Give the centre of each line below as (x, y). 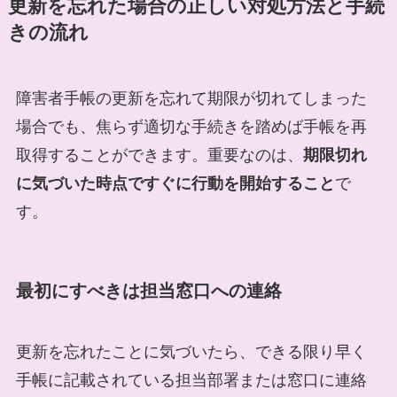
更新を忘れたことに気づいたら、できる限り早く (191, 351)
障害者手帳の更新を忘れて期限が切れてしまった (191, 99)
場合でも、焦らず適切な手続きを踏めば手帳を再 (191, 127)
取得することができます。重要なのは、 (159, 156)
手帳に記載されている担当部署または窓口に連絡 (191, 380)
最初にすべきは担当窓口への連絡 (148, 290)
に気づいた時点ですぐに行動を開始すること (175, 184)
